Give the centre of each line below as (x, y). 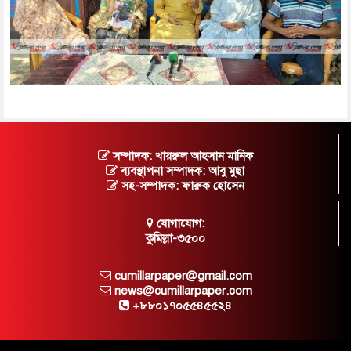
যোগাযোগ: (179, 223)
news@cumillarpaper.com (181, 290)
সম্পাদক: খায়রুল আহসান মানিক (181, 156)
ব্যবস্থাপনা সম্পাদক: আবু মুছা (181, 170)
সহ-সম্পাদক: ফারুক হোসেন (181, 185)
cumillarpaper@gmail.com (181, 275)
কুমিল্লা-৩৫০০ (175, 238)
